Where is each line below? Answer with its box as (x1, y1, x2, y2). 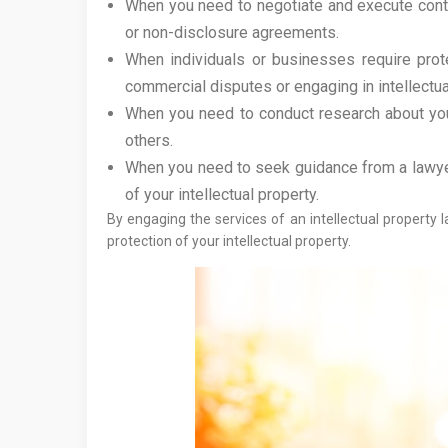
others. (125, 131, 173, 150)
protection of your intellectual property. (107, 233, 351, 249)
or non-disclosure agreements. (125, 23, 339, 42)
